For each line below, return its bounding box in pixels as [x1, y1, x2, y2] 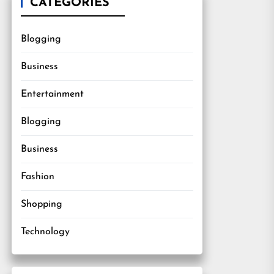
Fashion [21, 172, 54, 182]
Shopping [21, 199, 62, 209]
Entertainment [21, 89, 84, 99]
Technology [21, 227, 70, 237]
